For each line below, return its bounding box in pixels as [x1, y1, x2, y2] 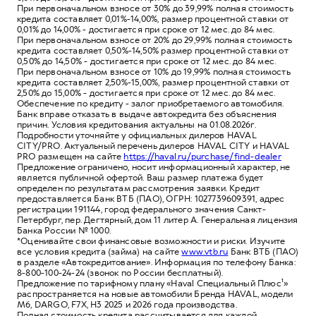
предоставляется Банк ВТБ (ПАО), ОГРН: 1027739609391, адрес [17, 193, 285, 205]
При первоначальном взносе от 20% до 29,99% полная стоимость [17, 34, 292, 46]
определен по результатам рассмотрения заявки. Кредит [17, 182, 260, 194]
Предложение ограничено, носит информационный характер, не [17, 161, 291, 173]
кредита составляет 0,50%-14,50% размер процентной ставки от [17, 44, 288, 56]
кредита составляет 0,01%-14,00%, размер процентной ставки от [17, 13, 289, 25]
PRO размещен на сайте [17, 150, 124, 162]
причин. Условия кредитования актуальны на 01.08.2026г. [17, 119, 256, 130]
